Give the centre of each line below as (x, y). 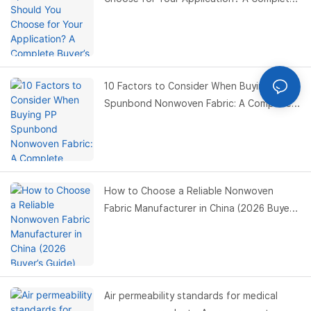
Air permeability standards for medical (191, 296)
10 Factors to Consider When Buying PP (195, 86)
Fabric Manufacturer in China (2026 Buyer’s (202, 209)
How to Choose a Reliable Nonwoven (189, 191)
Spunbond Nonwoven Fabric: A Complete (198, 104)
